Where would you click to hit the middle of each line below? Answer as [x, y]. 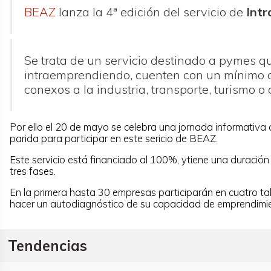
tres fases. [33, 171]
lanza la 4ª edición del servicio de [151, 12]
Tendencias [47, 245]
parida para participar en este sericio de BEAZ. [114, 138]
